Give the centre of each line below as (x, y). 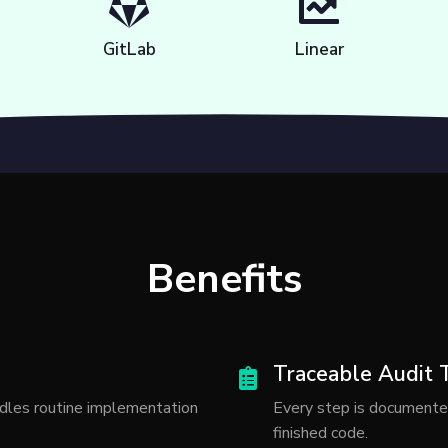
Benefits (224, 279)
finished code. (320, 433)
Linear (319, 50)
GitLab (129, 50)
